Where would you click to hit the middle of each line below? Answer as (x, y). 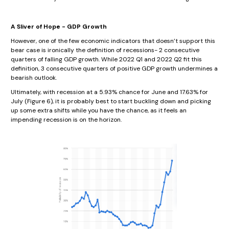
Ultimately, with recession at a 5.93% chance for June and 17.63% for (109, 92)
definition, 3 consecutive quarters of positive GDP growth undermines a (114, 69)
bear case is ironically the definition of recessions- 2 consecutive (105, 50)
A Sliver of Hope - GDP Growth (60, 27)
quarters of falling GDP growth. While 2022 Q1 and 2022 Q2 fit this (106, 60)
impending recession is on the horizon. (67, 120)
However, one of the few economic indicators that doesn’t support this (113, 41)
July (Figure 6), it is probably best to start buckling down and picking (111, 101)
